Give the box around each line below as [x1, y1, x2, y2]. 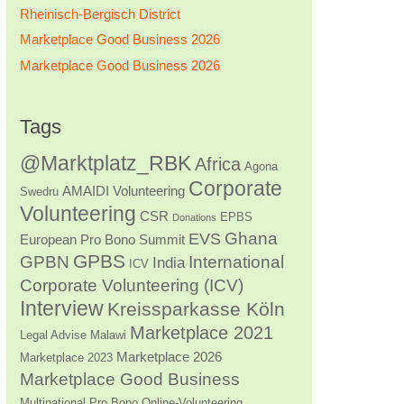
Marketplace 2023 [19, 350, 113, 364]
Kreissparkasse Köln [106, 298, 285, 319]
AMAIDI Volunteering [61, 182, 185, 198]
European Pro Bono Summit [19, 231, 185, 247]
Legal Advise [19, 327, 87, 342]
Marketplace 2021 [129, 322, 273, 343]
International [188, 252, 284, 271]
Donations [171, 211, 216, 223]
